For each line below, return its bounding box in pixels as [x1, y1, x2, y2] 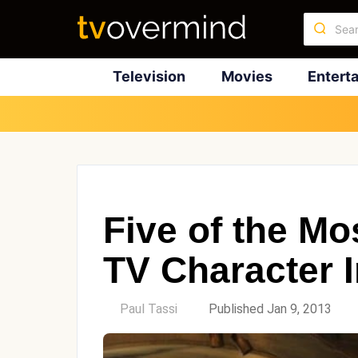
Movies [221, 68, 272, 85]
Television [112, 68, 185, 85]
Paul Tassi [120, 300, 177, 316]
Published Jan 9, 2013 [209, 300, 332, 316]
